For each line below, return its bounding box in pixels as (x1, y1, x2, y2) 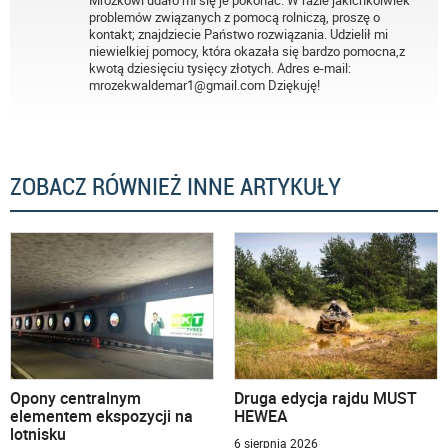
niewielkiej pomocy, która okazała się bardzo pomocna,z (89, 41, 405, 60)
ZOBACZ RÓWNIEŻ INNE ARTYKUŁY (10, 172, 341, 201)
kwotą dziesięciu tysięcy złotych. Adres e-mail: (89, 58, 351, 77)
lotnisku (10, 423, 66, 445)
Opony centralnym (10, 387, 141, 409)
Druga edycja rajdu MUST (234, 387, 417, 409)
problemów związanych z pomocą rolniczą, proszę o (89, 7, 380, 26)
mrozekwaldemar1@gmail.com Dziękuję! (89, 75, 320, 94)
